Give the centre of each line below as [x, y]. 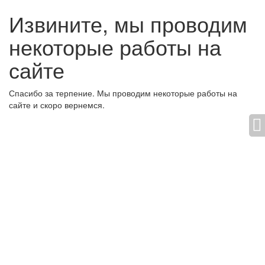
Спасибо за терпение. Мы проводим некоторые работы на [123, 93]
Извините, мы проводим [128, 23]
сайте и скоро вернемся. [57, 105]
